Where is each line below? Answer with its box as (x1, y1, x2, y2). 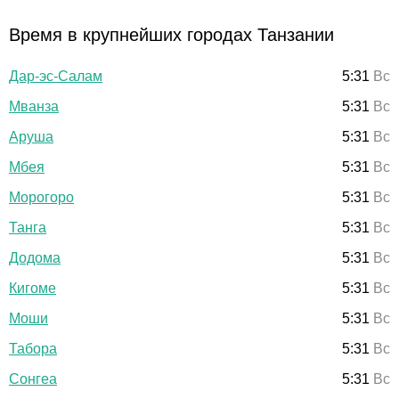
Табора (9, 340, 57, 356)
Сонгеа (9, 370, 57, 387)
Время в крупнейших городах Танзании (9, 24, 334, 45)
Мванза (9, 98, 59, 114)
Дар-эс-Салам (9, 68, 102, 84)
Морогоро (9, 189, 74, 205)
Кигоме (9, 280, 56, 296)
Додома (9, 249, 61, 265)
